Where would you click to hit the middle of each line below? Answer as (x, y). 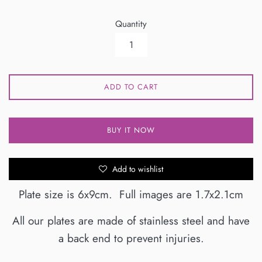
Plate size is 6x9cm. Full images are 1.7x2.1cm (131, 195)
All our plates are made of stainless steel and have (131, 221)
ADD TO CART (131, 87)
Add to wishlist (137, 169)
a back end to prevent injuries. (131, 239)
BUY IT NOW (131, 130)
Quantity (131, 24)
